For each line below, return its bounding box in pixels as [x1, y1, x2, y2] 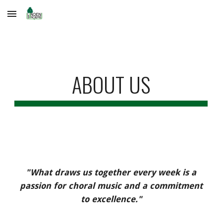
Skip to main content [8, 14, 78, 23]
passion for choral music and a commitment [19, 181, 203, 191]
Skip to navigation [152, 14, 214, 23]
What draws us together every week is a [30, 167, 196, 177]
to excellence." [80, 194, 142, 204]
